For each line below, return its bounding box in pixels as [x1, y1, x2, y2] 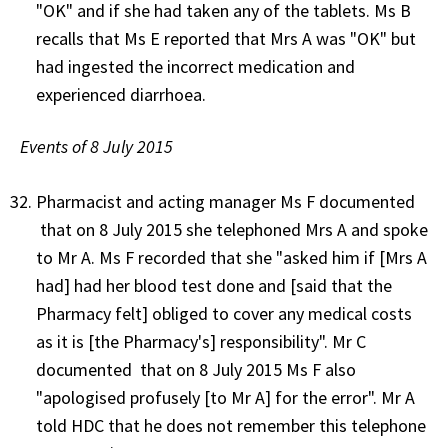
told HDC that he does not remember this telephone [36, 413, 426, 437]
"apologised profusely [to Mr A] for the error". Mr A [36, 385, 415, 409]
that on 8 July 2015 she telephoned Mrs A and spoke [36, 217, 428, 241]
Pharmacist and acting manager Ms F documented [36, 189, 415, 213]
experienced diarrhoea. [36, 82, 210, 106]
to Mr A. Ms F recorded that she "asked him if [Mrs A [36, 245, 427, 269]
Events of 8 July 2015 [20, 134, 173, 158]
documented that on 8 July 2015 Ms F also [36, 357, 356, 381]
